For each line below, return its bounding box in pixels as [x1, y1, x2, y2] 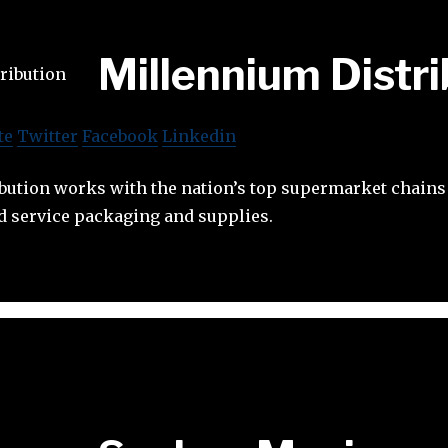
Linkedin [162, 125, 236, 146]
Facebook [82, 125, 158, 146]
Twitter [17, 125, 78, 146]
